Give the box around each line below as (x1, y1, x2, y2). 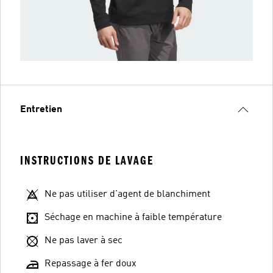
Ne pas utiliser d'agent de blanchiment (44, 189, 210, 199)
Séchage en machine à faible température (44, 212, 222, 222)
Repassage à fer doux (44, 258, 136, 269)
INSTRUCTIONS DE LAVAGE (20, 153, 154, 168)
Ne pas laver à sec (44, 235, 122, 246)
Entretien (20, 104, 62, 115)
